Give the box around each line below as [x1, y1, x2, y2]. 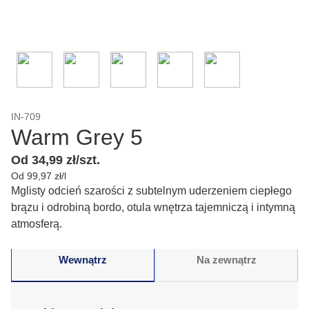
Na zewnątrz [196, 253, 257, 266]
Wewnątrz [59, 253, 107, 266]
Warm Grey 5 [11, 125, 143, 150]
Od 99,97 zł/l [11, 170, 66, 181]
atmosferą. [11, 218, 62, 230]
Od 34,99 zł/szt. [11, 153, 100, 167]
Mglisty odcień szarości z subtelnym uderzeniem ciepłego [11, 185, 292, 197]
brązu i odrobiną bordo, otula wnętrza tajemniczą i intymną [11, 201, 295, 213]
